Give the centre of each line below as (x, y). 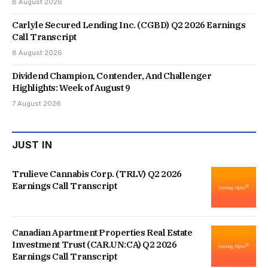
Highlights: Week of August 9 (71, 88)
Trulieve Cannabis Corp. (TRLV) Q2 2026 (97, 174)
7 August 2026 (36, 104)
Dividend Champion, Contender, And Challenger (112, 76)
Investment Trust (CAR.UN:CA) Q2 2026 (95, 245)
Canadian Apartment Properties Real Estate (102, 233)
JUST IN (32, 145)
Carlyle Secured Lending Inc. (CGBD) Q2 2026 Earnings (129, 25)
